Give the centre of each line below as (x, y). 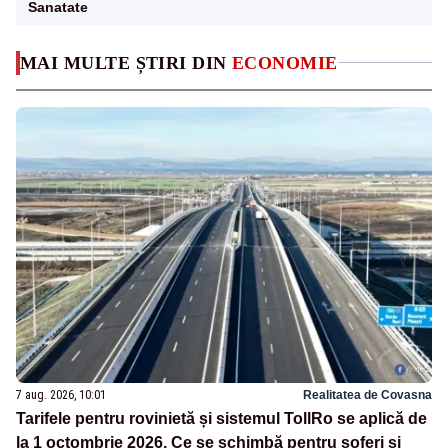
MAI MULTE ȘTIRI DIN (126, 62)
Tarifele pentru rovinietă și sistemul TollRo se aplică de (221, 419)
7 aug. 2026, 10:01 (61, 395)
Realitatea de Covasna (367, 395)
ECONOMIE (285, 62)
